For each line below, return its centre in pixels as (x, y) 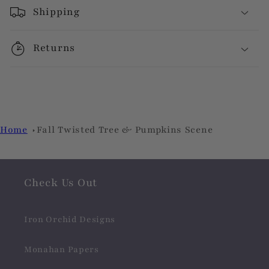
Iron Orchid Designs (70, 219)
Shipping (56, 11)
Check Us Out (61, 183)
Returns (54, 48)
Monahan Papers (62, 249)
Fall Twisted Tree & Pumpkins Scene (125, 129)
